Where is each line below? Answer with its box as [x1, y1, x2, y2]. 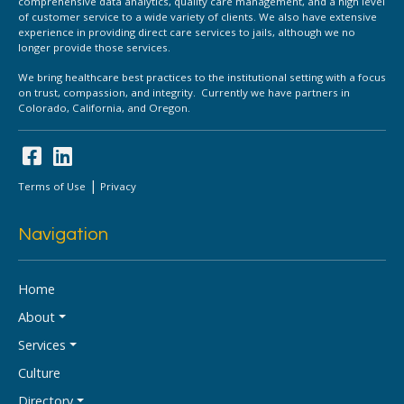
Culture [18, 363, 60, 381]
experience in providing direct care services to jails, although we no [18, 24, 355, 39]
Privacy [100, 179, 136, 193]
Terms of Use [18, 179, 86, 193]
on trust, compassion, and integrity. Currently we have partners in [18, 85, 350, 99]
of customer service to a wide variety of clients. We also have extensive [18, 9, 377, 23]
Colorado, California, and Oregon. [18, 100, 190, 115]
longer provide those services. [18, 40, 170, 54]
